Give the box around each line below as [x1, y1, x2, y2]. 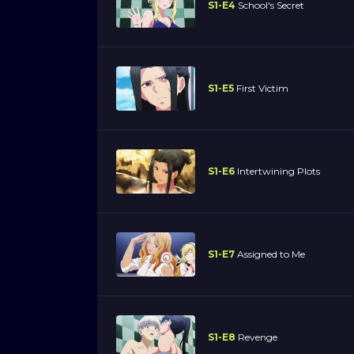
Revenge [235, 330, 277, 343]
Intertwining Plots [235, 164, 320, 177]
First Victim [234, 81, 288, 94]
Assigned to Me [235, 247, 305, 260]
